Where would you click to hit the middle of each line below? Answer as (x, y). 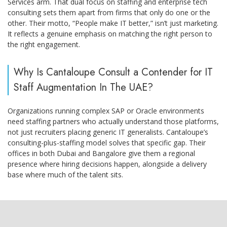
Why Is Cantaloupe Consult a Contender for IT (113, 72)
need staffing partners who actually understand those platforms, (113, 121)
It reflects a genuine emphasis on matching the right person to (110, 33)
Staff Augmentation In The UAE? (83, 87)
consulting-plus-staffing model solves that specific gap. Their (107, 142)
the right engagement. (44, 44)
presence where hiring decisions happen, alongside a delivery (107, 164)
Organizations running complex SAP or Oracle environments (106, 110)
